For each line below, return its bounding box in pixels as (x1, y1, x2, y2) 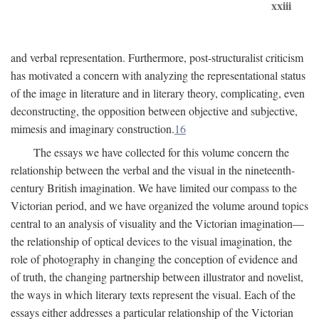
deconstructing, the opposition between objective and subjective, (11, 103, 298, 118)
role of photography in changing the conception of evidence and (11, 251, 298, 266)
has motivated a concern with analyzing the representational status (11, 68, 305, 83)
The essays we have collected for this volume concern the (33, 145, 289, 159)
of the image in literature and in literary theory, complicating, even (11, 85, 305, 100)
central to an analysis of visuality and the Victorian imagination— (11, 216, 304, 231)
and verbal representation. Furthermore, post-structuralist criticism (11, 50, 303, 65)
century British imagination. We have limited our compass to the (11, 180, 297, 195)
